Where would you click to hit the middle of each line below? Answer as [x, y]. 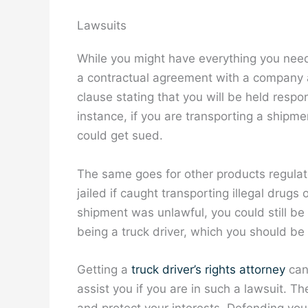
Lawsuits [102, 26]
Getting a [104, 269]
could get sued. [120, 136]
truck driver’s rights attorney [208, 269]
